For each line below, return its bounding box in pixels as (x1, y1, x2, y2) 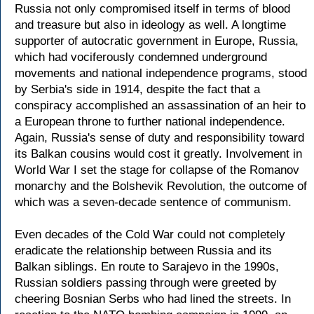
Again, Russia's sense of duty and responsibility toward (15, 131, 304, 144)
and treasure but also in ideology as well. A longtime (15, 18, 286, 32)
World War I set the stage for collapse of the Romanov (15, 163, 299, 177)
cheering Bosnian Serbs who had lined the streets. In (15, 292, 291, 306)
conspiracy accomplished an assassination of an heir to (15, 99, 306, 112)
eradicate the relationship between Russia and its (15, 244, 272, 257)
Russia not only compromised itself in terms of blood (15, 2, 290, 15)
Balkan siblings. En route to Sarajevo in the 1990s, (15, 260, 279, 273)
